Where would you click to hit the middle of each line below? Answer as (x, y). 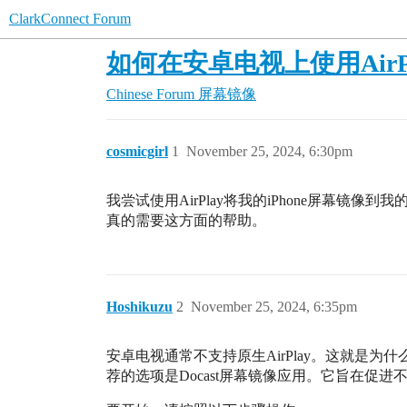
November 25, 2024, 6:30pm (269, 151)
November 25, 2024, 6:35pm (274, 307)
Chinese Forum (150, 94)
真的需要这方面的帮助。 (186, 220)
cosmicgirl (137, 151)
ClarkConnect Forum (70, 19)
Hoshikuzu (139, 307)
